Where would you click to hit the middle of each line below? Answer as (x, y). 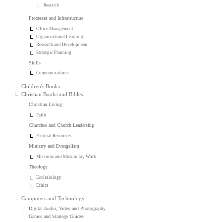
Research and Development (62, 44)
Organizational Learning (60, 36)
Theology (38, 166)
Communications (53, 73)
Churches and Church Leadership (62, 125)
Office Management (55, 28)
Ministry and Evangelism (54, 146)
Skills (35, 62)
